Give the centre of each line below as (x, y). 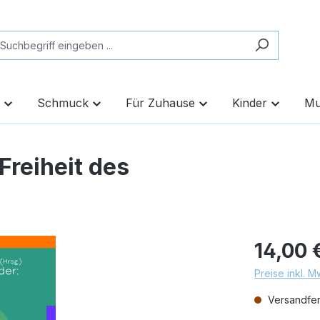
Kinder (250, 103)
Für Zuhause (160, 103)
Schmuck (63, 103)
